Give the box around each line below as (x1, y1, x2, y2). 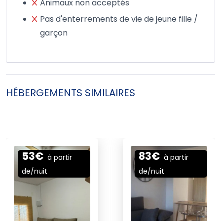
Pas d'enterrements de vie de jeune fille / (40, 13, 198, 25)
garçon (40, 27, 68, 39)
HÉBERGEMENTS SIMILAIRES (6, 85, 135, 100)
